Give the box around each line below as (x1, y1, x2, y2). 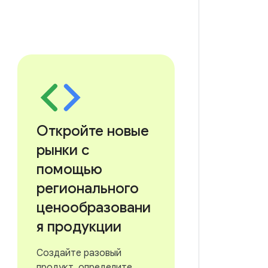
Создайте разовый (36, 247, 121, 259)
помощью (36, 160, 102, 178)
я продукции (36, 218, 121, 236)
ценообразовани (36, 199, 151, 217)
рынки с (36, 141, 89, 159)
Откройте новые (36, 122, 149, 140)
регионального (36, 179, 139, 197)
